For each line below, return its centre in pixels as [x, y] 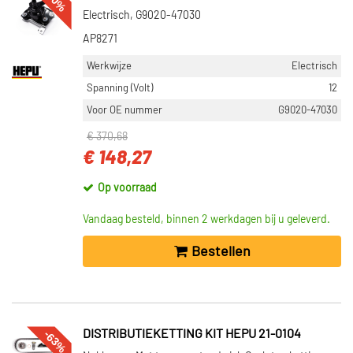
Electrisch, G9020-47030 [142, 16]
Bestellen [221, 252]
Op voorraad [127, 188]
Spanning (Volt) [120, 88]
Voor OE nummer [124, 110]
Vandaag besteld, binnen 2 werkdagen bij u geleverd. [206, 220]
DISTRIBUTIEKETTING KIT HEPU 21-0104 [192, 334]
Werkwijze [109, 66]
